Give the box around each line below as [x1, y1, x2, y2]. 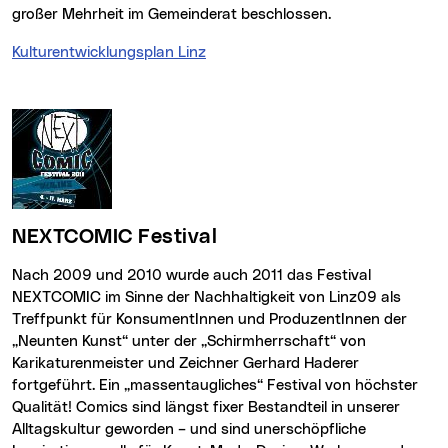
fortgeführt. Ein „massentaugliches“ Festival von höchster [12, 377, 418, 393]
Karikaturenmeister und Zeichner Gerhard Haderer [12, 355, 359, 371]
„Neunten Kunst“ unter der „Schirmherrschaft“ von [12, 333, 366, 349]
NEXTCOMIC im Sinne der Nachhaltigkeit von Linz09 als [12, 289, 401, 305]
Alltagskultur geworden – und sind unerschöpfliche [12, 421, 366, 437]
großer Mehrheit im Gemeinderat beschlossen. [12, 6, 331, 22]
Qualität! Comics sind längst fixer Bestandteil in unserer [12, 399, 400, 415]
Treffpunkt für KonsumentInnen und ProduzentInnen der [12, 311, 407, 327]
